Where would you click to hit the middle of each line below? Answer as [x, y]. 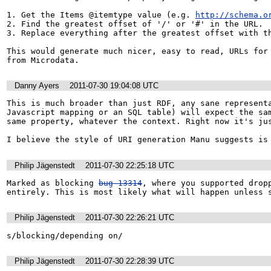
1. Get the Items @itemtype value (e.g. [101, 15]
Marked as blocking [53, 183]
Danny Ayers [37, 86]
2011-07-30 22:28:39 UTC [130, 261]
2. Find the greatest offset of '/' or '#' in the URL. [137, 24]
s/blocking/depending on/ [65, 235]
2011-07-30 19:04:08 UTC [114, 86]
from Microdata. [43, 60]
